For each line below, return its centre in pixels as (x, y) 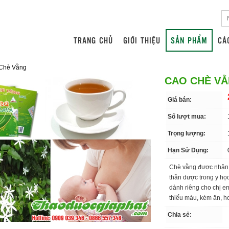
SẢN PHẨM (189, 40)
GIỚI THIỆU (142, 40)
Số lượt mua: (187, 117)
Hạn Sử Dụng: (188, 150)
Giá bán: (180, 100)
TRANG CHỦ (93, 40)
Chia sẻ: (180, 215)
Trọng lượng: (187, 133)
